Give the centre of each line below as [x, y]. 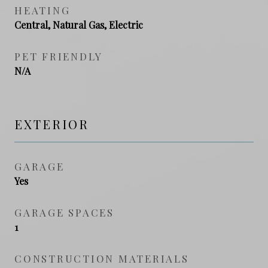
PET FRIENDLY [59, 56]
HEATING [42, 10]
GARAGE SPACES [64, 212]
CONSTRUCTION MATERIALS [102, 258]
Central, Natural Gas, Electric [79, 25]
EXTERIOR [52, 124]
